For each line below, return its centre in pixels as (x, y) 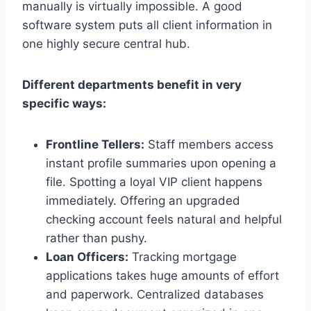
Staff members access (209, 144)
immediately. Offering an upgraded (143, 200)
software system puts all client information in (147, 25)
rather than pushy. (96, 238)
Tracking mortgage (183, 257)
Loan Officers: (87, 257)
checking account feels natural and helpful (164, 219)
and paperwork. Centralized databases (155, 294)
